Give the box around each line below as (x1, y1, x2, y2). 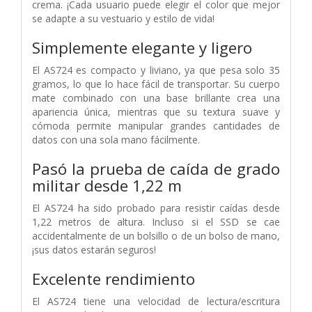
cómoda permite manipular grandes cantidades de (32, 118, 280, 132)
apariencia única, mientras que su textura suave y (32, 104, 280, 118)
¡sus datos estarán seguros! (32, 242, 156, 256)
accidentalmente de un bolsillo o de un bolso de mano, (32, 228, 280, 242)
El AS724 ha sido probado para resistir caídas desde (32, 201, 280, 214)
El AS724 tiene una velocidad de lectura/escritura (32, 294, 280, 308)
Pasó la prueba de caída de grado (32, 157, 280, 180)
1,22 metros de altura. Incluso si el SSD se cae (32, 214, 280, 228)
